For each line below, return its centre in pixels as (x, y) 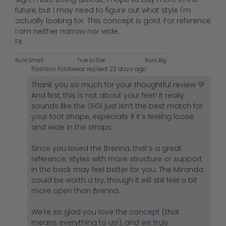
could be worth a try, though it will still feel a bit (114, 180)
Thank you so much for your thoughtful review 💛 (118, 85)
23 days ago (128, 69)
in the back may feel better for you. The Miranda (117, 170)
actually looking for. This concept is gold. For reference (113, 21)
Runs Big (156, 61)
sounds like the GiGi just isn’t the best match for (117, 106)
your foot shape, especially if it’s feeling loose (112, 117)
